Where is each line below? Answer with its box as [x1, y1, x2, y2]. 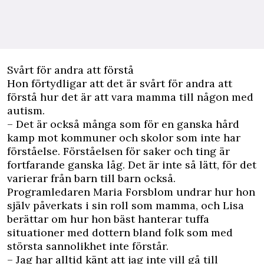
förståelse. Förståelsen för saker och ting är [7, 144, 230, 158]
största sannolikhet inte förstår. [7, 239, 169, 253]
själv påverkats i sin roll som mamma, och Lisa [7, 199, 244, 212]
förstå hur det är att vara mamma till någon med [7, 90, 253, 104]
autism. [7, 104, 45, 117]
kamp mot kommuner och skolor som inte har [7, 131, 240, 144]
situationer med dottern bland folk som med [7, 226, 233, 239]
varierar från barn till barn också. [7, 171, 176, 185]
